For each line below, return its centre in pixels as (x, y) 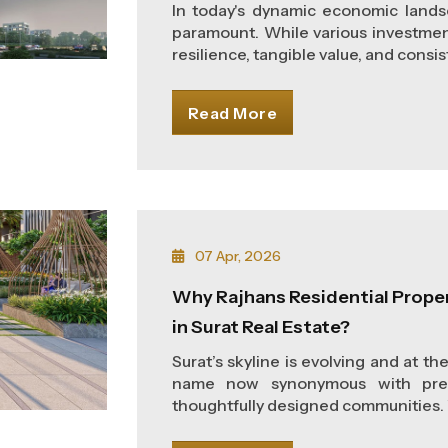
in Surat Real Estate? (260, 327)
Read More (232, 113)
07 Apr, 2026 (236, 256)
